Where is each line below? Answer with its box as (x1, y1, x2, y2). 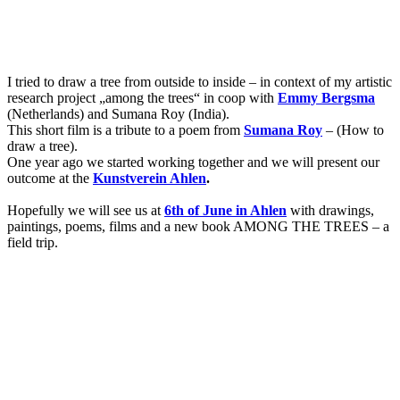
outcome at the (7, 171, 93, 187)
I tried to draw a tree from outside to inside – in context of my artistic (7, 74, 392, 90)
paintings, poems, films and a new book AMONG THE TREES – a (7, 219, 389, 235)
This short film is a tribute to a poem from (7, 122, 244, 138)
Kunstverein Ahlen (93, 171, 206, 187)
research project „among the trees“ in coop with (7, 90, 278, 106)
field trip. (7, 235, 58, 251)
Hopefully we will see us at (7, 203, 164, 219)
